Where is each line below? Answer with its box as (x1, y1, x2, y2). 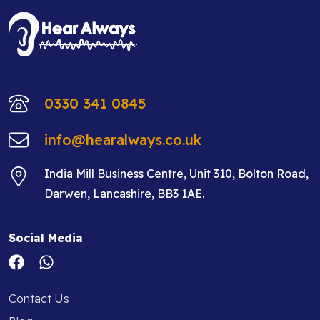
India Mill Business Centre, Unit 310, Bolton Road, (44, 166, 309, 181)
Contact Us (9, 291, 69, 306)
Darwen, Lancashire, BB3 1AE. (44, 186, 204, 201)
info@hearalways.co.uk (44, 131, 201, 149)
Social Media (9, 231, 83, 246)
